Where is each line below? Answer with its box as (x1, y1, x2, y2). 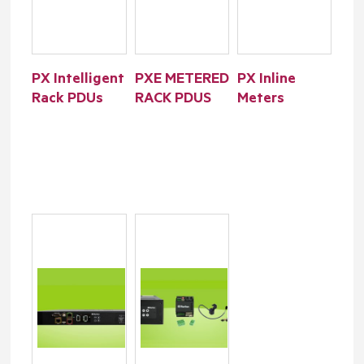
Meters (236, 92, 284, 108)
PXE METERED (134, 72, 229, 89)
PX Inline (236, 72, 296, 89)
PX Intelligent (32, 72, 125, 89)
